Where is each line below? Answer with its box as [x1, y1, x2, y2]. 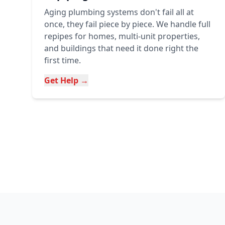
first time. [44, 55, 81, 66]
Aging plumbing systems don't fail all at [44, 7, 194, 18]
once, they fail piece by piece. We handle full [44, 19, 210, 30]
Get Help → [44, 75, 88, 86]
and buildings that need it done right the [44, 43, 198, 54]
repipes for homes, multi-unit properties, [44, 31, 200, 42]
